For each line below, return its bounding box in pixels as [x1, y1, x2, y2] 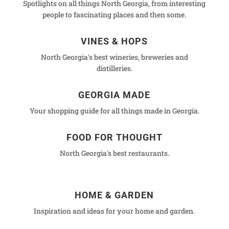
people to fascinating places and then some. [42, 9, 187, 19]
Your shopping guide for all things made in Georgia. [29, 105, 199, 116]
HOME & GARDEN [75, 189, 154, 200]
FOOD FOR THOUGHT [66, 131, 163, 143]
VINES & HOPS [81, 35, 148, 47]
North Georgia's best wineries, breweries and [40, 52, 188, 62]
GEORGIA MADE [78, 89, 151, 100]
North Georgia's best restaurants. [59, 148, 169, 158]
